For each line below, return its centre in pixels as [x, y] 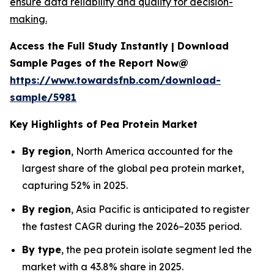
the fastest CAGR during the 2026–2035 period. [132, 226]
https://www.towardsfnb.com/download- [115, 80]
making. [28, 19]
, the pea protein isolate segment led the [157, 250]
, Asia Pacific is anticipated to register [160, 209]
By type [42, 250]
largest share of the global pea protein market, [133, 168]
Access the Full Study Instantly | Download [119, 46]
